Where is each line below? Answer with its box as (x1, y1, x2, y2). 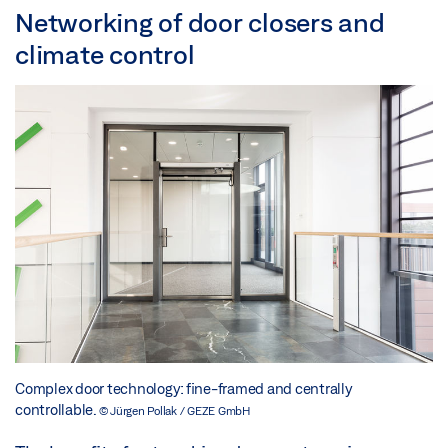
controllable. (15, 401, 99, 419)
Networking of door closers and (15, 6, 385, 37)
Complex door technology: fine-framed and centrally (15, 380, 353, 398)
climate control (15, 38, 195, 69)
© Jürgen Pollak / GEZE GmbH (98, 404, 250, 418)
